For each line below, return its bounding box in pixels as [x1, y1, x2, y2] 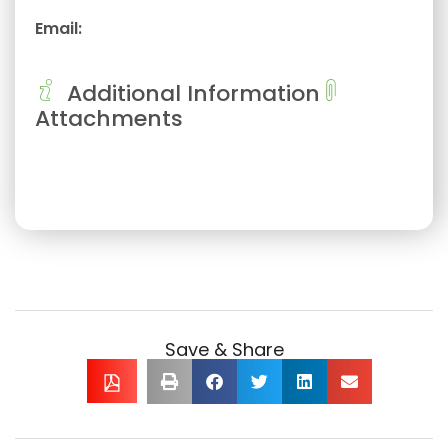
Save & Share [164, 337, 284, 362]
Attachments [35, 103, 183, 134]
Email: [35, 17, 82, 40]
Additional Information [67, 77, 320, 109]
